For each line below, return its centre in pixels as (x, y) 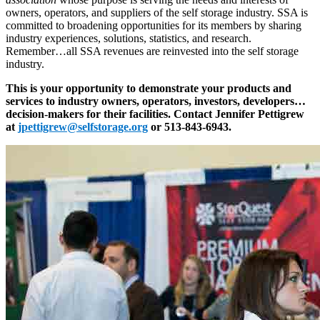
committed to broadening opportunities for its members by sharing (154, 25)
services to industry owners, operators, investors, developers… (156, 101)
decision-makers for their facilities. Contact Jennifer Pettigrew (155, 114)
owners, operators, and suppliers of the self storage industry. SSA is (157, 12)
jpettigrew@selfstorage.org (83, 126)
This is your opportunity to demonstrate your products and (149, 88)
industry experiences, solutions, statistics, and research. (129, 38)
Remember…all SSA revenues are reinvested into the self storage (152, 51)
